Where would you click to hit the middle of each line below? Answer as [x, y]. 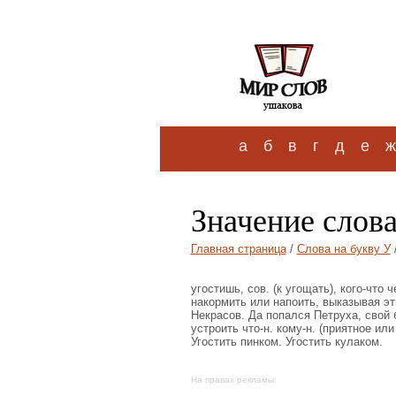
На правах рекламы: [233, 380]
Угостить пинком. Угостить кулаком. [286, 342]
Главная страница [238, 249]
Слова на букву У [343, 249]
